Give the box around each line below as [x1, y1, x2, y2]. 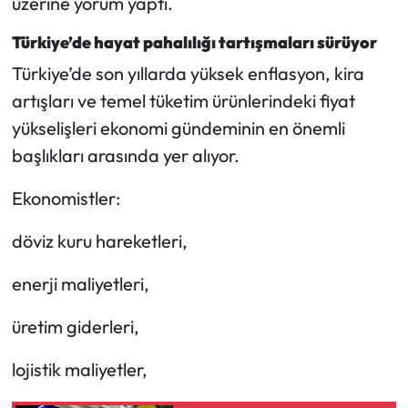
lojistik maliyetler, [11, 357, 148, 381]
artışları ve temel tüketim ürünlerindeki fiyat [11, 88, 355, 112]
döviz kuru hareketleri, [11, 229, 188, 252]
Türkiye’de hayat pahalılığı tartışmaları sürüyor [11, 32, 377, 54]
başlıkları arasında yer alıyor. [11, 143, 240, 167]
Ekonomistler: [11, 186, 120, 209]
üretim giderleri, [11, 314, 139, 338]
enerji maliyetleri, [11, 271, 149, 295]
